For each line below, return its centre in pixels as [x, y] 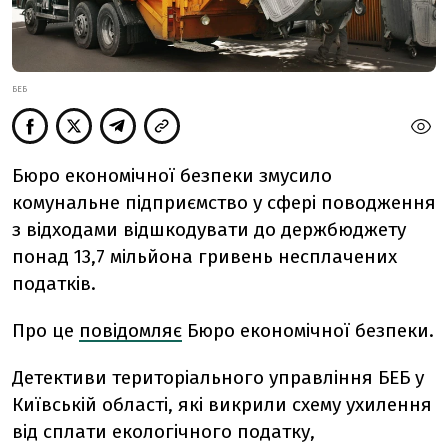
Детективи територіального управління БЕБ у [218, 378]
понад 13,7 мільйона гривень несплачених [204, 257]
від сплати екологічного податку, [163, 432]
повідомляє [130, 331]
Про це [43, 331]
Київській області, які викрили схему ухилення [222, 405]
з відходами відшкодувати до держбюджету [209, 230]
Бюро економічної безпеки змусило [172, 176]
